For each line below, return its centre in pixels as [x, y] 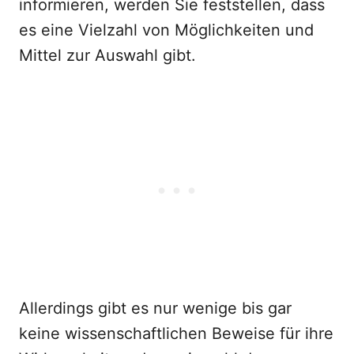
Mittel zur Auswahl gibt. [107, 55]
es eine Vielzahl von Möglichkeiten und [166, 30]
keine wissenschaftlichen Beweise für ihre [176, 333]
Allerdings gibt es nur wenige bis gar [155, 308]
